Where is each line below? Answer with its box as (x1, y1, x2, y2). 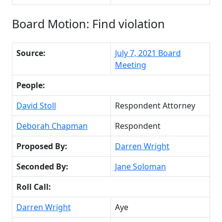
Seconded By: (16, 161, 68, 172)
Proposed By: (16, 140, 67, 152)
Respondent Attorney (115, 100, 195, 111)
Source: (16, 47, 46, 58)
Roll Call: (16, 181, 51, 192)
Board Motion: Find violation (12, 15, 165, 32)
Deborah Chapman (16, 120, 88, 131)
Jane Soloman (115, 161, 166, 172)
